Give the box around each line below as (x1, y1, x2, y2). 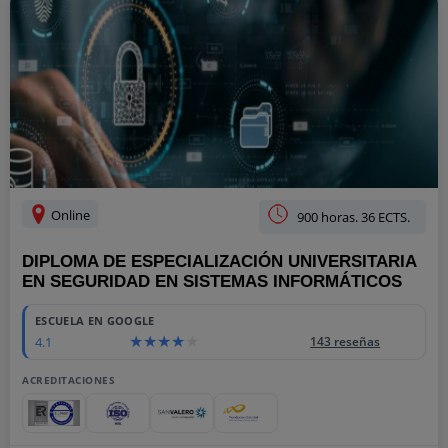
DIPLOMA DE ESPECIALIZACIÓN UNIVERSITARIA (22, 252, 416, 271)
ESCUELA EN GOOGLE (35, 313, 155, 328)
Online (48, 206, 90, 224)
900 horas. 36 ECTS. (297, 208, 410, 226)
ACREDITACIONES (22, 373, 115, 387)
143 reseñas (310, 333, 381, 350)
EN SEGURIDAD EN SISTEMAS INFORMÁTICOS (22, 272, 402, 291)
